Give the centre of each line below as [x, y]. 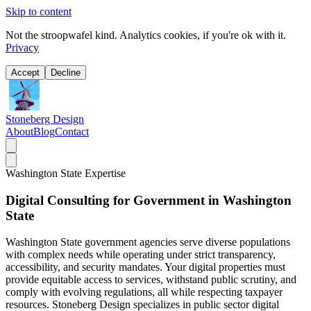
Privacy [22, 48]
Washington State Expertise [66, 173]
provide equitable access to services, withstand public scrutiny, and [151, 280]
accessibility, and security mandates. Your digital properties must [145, 267]
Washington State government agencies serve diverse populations [148, 242]
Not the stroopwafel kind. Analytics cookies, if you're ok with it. [146, 35]
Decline [66, 73]
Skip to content [39, 11]
